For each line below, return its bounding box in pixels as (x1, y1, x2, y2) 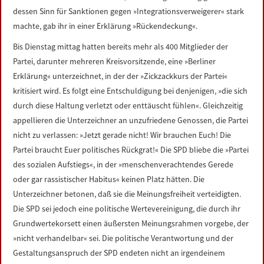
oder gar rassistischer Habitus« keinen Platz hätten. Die (13, 174, 205, 184)
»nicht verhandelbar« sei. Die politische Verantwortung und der (13, 233, 234, 243)
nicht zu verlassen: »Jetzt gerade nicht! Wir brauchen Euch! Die (13, 130, 232, 140)
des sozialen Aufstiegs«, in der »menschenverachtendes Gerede (13, 159, 234, 170)
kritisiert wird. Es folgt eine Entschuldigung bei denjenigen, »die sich (13, 85, 248, 96)
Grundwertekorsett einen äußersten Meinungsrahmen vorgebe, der (13, 218, 249, 229)
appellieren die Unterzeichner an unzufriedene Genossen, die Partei (13, 115, 249, 126)
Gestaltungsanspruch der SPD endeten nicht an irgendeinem (13, 247, 226, 258)
